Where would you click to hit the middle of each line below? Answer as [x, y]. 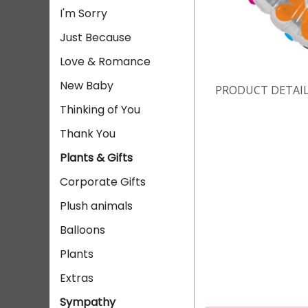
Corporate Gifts [103, 182]
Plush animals [96, 206]
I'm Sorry [84, 13]
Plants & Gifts [96, 158]
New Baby [87, 86]
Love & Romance [105, 62]
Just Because [96, 37]
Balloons [82, 230]
